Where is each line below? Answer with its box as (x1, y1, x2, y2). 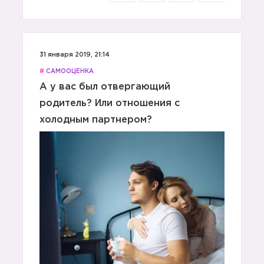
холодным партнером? (39, 115, 152, 124)
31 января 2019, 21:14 (39, 52, 110, 58)
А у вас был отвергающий (39, 82, 170, 91)
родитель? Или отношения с (39, 99, 180, 108)
